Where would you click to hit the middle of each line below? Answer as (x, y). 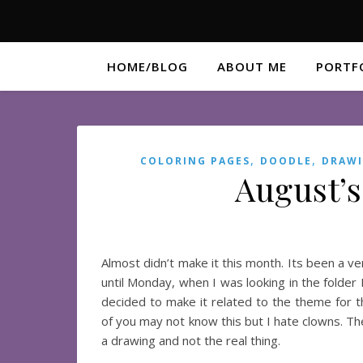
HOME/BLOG (147, 66)
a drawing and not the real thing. (191, 340)
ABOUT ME (252, 66)
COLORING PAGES (195, 161)
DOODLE (286, 161)
